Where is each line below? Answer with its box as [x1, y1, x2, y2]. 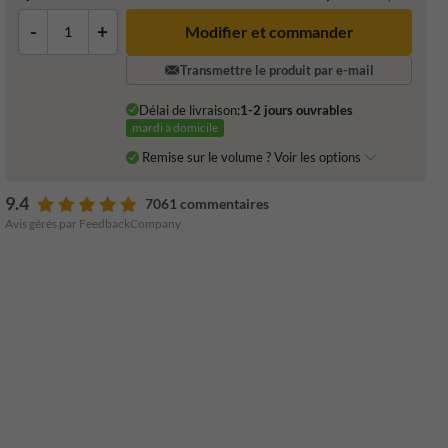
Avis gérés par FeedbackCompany [4, 215, 181, 231]
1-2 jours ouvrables [239, 101, 353, 118]
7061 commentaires [144, 194, 269, 212]
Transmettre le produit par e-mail [180, 61, 375, 78]
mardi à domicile [131, 119, 218, 135]
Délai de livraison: [138, 101, 240, 118]
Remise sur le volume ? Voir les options [141, 148, 364, 165]
